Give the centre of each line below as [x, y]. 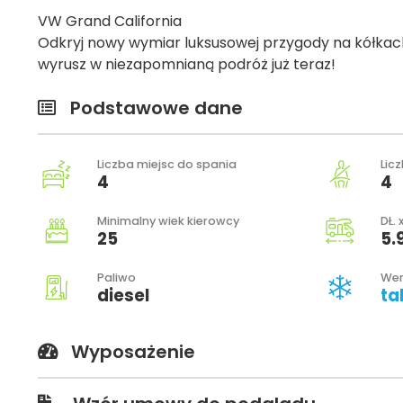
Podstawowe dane [157, 107]
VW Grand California [110, 21]
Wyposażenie [133, 351]
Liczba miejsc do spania [167, 164]
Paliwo [116, 277]
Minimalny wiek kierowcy [168, 220]
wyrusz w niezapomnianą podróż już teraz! [187, 64]
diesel [123, 295]
